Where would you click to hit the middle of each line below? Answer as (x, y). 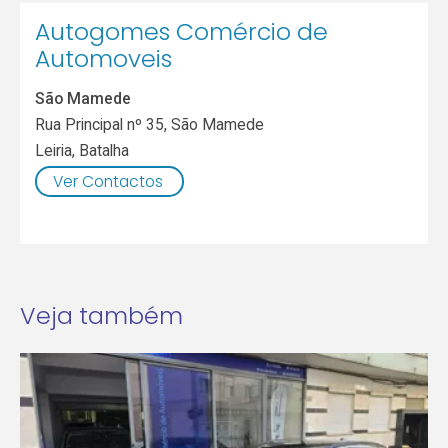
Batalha (104, 150)
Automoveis (104, 59)
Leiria (54, 150)
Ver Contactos (107, 181)
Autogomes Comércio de (182, 32)
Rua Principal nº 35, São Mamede (150, 124)
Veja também (101, 316)
